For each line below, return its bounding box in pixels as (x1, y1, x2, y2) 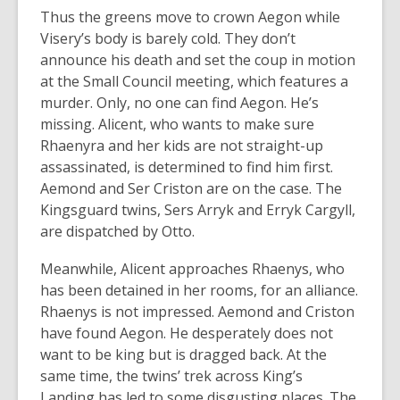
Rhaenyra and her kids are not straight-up (40, 135, 323, 155)
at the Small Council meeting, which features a (40, 71, 348, 91)
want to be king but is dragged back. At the (40, 344, 327, 364)
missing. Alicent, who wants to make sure (40, 113, 314, 134)
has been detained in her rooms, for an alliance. (40, 279, 358, 300)
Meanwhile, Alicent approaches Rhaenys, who (40, 258, 345, 279)
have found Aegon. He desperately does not (40, 322, 333, 343)
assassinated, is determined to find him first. (40, 156, 333, 177)
